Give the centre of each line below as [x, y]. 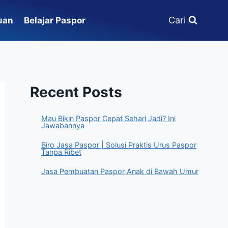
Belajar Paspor [54, 20]
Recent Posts [76, 92]
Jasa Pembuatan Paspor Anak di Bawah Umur [120, 171]
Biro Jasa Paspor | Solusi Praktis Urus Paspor [119, 145]
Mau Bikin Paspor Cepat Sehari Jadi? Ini [108, 118]
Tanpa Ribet [61, 152]
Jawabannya [63, 125]
